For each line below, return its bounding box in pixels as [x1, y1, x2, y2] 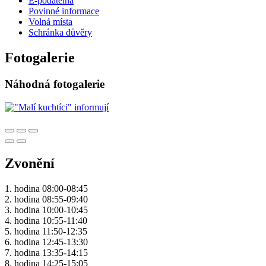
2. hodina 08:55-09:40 [5, 194, 88, 204]
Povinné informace [28, 6, 99, 17]
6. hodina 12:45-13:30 [5, 236, 88, 247]
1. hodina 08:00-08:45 [5, 183, 88, 194]
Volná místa [28, 17, 72, 27]
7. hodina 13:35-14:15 [5, 247, 88, 258]
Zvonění [5, 155, 55, 171]
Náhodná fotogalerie [5, 78, 104, 91]
